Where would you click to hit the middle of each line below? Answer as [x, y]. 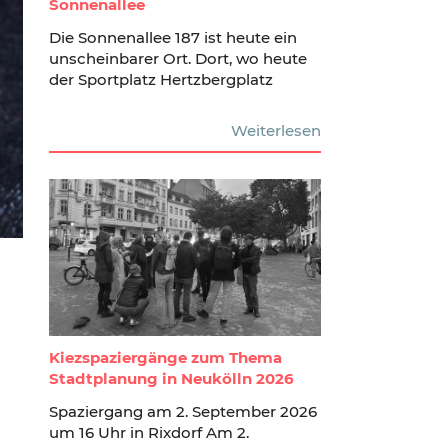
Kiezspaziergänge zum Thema [165, 357]
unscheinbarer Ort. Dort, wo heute [177, 58]
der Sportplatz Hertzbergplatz [160, 79]
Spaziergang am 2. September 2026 [182, 411]
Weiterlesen [276, 130]
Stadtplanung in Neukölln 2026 [171, 378]
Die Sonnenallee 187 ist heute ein [172, 37]
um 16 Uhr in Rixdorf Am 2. [148, 432]
